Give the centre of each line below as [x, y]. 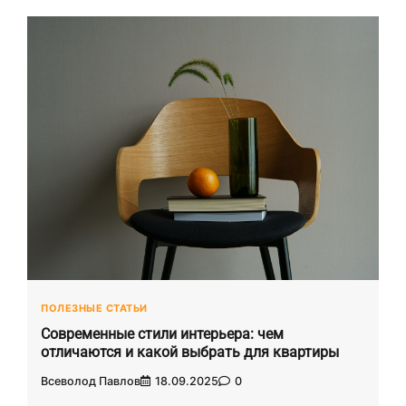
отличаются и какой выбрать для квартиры [190, 352]
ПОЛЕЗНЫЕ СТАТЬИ [94, 309]
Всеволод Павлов [91, 382]
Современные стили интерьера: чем [162, 333]
